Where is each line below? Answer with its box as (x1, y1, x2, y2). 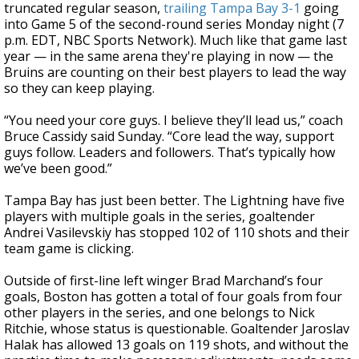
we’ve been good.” (4, 159, 112, 177)
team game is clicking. (4, 240, 134, 257)
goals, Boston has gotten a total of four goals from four (4, 288, 342, 305)
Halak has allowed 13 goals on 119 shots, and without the (4, 336, 349, 353)
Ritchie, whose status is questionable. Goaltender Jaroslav (4, 320, 349, 337)
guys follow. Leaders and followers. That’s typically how (4, 143, 335, 161)
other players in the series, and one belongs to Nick (4, 304, 315, 321)
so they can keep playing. (4, 79, 155, 97)
